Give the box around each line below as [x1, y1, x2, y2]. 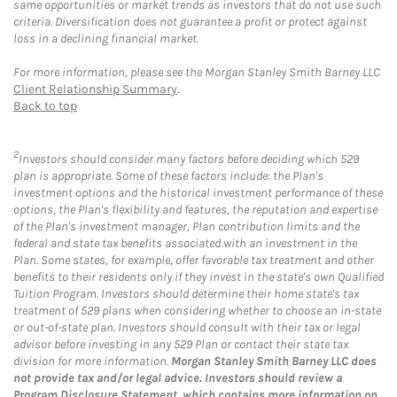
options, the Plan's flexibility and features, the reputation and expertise [13, 202, 378, 218]
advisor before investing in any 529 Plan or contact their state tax [13, 337, 348, 353]
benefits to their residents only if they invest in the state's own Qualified [13, 269, 384, 285]
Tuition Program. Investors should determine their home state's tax [13, 286, 359, 302]
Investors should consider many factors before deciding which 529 [19, 152, 359, 167]
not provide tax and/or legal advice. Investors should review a [13, 370, 342, 386]
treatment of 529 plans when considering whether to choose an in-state [13, 303, 381, 319]
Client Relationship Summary [13, 81, 177, 97]
